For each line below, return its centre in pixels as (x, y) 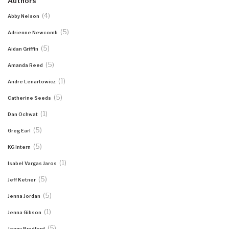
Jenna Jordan (25, 196)
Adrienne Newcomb (33, 33)
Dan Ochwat (23, 114)
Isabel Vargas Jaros (33, 164)
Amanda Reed (26, 65)
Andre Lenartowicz (32, 82)
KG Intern (20, 147)
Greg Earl (20, 131)
